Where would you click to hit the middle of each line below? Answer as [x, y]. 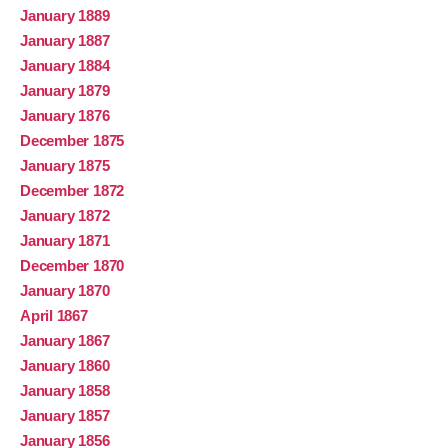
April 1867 [54, 316]
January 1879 [65, 91]
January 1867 [65, 341]
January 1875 [65, 166]
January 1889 [65, 16]
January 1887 [65, 41]
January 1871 [65, 241]
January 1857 [65, 416]
